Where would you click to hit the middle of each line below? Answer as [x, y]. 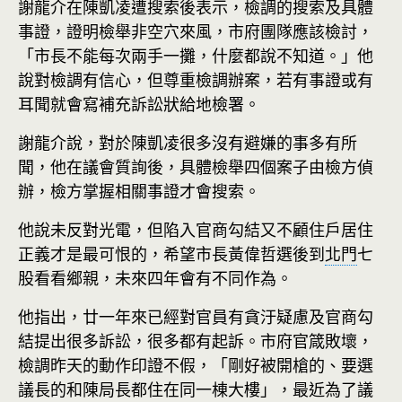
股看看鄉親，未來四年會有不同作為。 [155, 278]
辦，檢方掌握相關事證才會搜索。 [139, 191]
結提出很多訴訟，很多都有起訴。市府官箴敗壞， [196, 341]
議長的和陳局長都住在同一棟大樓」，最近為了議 [196, 389]
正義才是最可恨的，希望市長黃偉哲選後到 [171, 254]
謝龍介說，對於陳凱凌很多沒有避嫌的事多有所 [188, 143]
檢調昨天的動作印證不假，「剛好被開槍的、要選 [196, 365]
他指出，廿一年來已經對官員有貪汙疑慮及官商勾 [196, 317]
